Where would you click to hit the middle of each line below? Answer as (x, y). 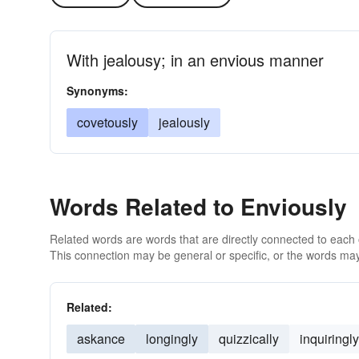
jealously (184, 122)
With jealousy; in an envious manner (195, 60)
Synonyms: (97, 91)
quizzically (249, 339)
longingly (172, 339)
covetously (107, 122)
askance (101, 339)
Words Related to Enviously (198, 206)
